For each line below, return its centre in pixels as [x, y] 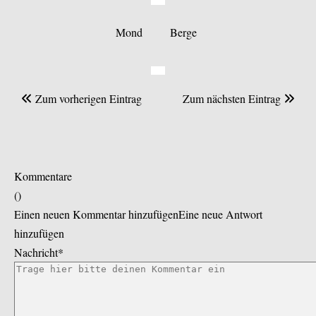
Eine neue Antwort [220, 214]
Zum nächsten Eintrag [233, 99]
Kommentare [43, 176]
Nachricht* [39, 253]
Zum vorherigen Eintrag [87, 99]
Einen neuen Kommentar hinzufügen [96, 214]
